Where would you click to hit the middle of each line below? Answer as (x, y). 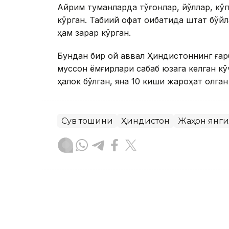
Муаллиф (109, 205)
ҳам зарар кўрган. (94, 33)
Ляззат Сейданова (130, 192)
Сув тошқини (87, 121)
